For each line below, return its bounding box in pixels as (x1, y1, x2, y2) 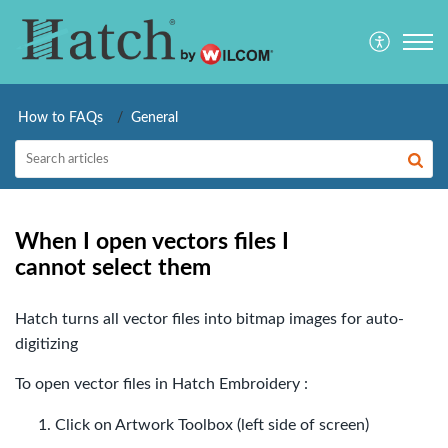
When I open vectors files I (15, 230, 289, 253)
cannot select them (15, 256, 211, 279)
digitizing (15, 336, 78, 352)
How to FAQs (18, 110, 103, 125)
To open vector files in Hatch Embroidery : (15, 376, 308, 393)
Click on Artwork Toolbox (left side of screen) (55, 417, 369, 434)
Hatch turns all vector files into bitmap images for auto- (15, 311, 404, 327)
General (131, 110, 178, 125)
